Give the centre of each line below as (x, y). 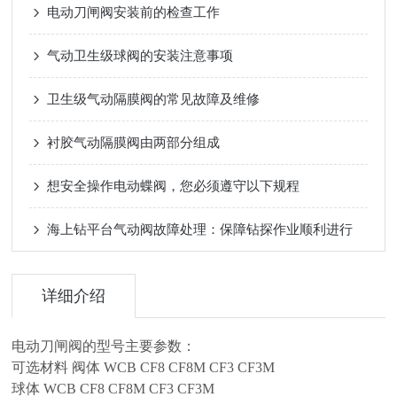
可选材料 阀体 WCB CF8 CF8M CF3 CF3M (144, 367)
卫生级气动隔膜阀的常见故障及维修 (154, 99)
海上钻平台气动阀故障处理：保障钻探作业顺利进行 (200, 229)
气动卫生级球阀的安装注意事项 (140, 55)
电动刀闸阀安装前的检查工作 (134, 12)
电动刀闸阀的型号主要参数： (104, 346)
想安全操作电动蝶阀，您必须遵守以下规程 (174, 186)
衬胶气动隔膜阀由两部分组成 (134, 142)
